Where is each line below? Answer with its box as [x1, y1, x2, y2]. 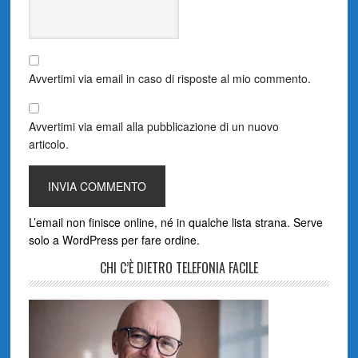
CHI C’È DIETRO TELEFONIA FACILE [99, 257, 258, 277]
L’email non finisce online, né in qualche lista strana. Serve [28, 213, 323, 230]
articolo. [28, 135, 69, 152]
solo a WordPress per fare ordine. [28, 231, 200, 248]
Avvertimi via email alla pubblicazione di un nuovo [28, 117, 279, 134]
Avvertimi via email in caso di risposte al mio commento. [28, 70, 311, 86]
